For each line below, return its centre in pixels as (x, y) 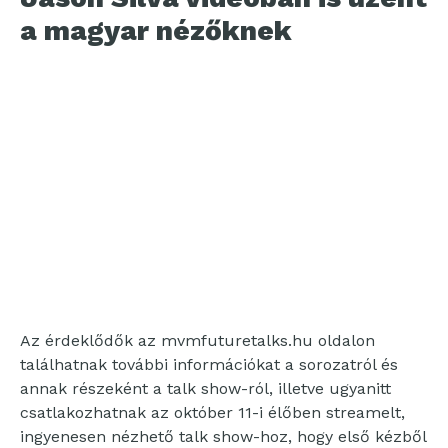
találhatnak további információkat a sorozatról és (209, 365)
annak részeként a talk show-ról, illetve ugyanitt (205, 389)
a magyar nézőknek (156, 30)
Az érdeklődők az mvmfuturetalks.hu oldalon (197, 341)
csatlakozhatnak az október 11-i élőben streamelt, (212, 413)
